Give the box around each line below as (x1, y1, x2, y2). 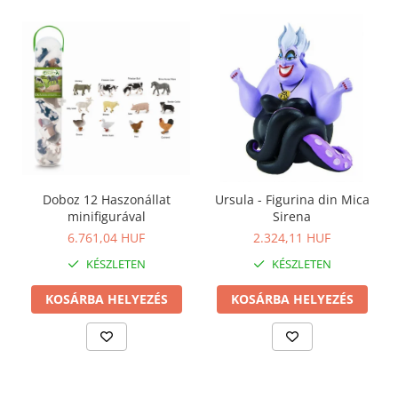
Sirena (273, 207, 311, 225)
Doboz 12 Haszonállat (42, 190, 171, 208)
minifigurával (67, 207, 146, 225)
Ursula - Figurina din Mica (214, 190, 370, 208)
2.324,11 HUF (253, 228, 330, 246)
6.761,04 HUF (68, 228, 145, 246)
